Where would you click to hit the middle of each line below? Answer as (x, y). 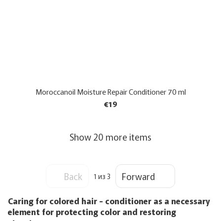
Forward (138, 176)
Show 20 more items (110, 136)
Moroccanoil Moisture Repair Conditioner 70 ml (110, 92)
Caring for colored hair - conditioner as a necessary (109, 201)
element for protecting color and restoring (92, 212)
